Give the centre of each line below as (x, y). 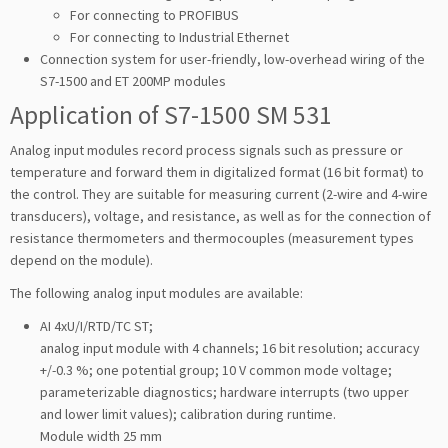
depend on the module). (81, 259)
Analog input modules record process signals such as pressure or (206, 149)
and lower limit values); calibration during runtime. (188, 413)
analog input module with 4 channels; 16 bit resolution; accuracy (230, 347)
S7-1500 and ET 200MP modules (133, 80)
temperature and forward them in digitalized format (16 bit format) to (217, 171)
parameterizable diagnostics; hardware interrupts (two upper (224, 391)
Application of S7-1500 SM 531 (171, 114)
